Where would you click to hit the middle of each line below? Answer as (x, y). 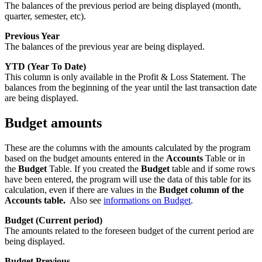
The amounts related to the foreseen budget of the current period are (129, 231)
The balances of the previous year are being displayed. (105, 47)
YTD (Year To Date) (45, 67)
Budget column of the (201, 190)
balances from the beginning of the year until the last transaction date (131, 88)
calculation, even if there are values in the (82, 190)
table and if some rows (213, 169)
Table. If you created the (95, 169)
